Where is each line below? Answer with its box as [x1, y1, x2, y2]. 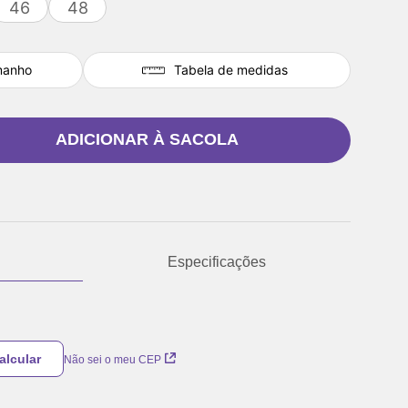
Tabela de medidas [173, 62, 288, 77]
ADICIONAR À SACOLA [55, 130, 239, 149]
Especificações [168, 254, 266, 270]
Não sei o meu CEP [64, 352, 161, 366]
